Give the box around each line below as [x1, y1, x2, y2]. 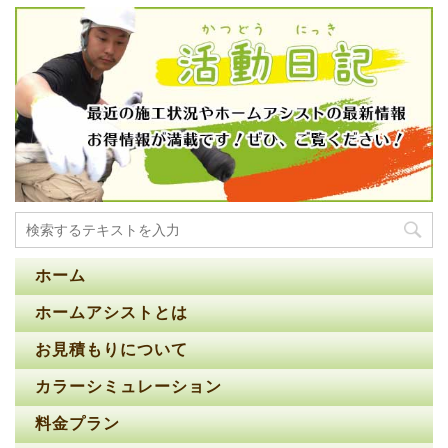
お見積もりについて [35, 341, 188, 359]
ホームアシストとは [35, 304, 188, 322]
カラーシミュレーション [35, 378, 222, 396]
